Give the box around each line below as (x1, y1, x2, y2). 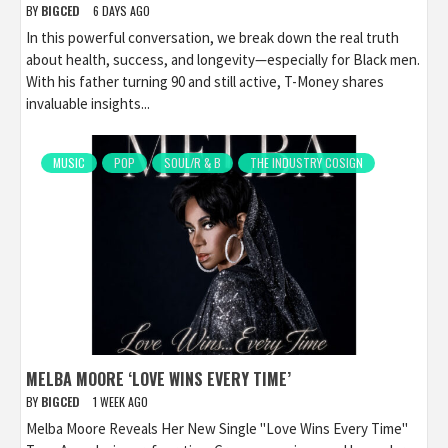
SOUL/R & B (164, 154, 221, 172)
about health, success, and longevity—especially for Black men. (26, 50, 420, 70)
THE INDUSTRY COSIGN (250, 154, 363, 172)
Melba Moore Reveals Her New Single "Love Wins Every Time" (26, 419, 408, 439)
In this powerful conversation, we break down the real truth (26, 28, 399, 48)
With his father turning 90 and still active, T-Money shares (26, 72, 384, 92)
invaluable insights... (26, 94, 150, 114)
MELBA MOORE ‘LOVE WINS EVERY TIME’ (26, 367, 291, 392)
